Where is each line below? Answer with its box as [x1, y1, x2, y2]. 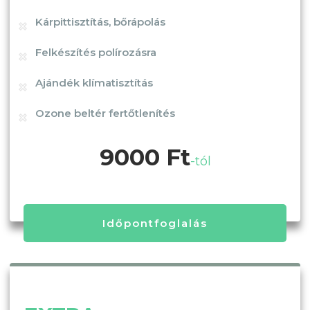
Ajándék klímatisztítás [35, 75, 153, 89]
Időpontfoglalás [102, 216, 208, 230]
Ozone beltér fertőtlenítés [35, 106, 175, 120]
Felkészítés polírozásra [35, 45, 156, 59]
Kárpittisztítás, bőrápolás [35, 15, 165, 28]
